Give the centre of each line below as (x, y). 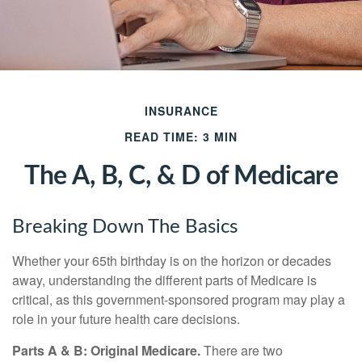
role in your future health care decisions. (126, 319)
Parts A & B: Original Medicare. (106, 350)
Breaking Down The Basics (125, 227)
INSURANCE (181, 111)
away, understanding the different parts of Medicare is (164, 280)
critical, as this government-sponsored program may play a (179, 299)
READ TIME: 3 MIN (181, 137)
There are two (242, 350)
